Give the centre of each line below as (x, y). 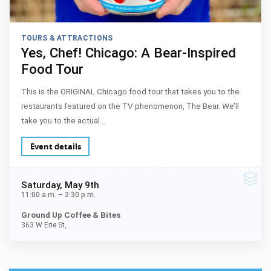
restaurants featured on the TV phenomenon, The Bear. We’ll (130, 106)
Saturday (40, 185)
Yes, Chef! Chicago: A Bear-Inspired (128, 52)
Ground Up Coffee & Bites (70, 215)
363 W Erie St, (44, 225)
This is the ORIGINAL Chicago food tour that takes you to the (130, 91)
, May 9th (79, 185)
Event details (55, 146)
